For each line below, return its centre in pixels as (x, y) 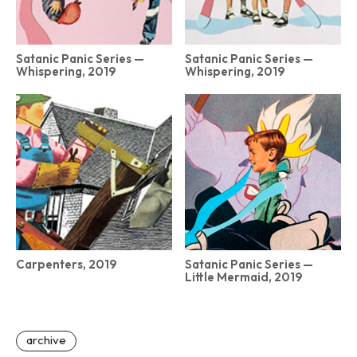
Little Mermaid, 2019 (244, 277)
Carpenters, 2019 (67, 264)
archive (46, 340)
